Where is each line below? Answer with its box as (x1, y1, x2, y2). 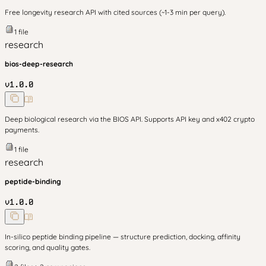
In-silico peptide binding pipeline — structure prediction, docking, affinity (5, 232, 240, 241)
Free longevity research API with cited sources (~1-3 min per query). (5, 8, 226, 17)
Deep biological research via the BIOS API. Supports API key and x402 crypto (5, 115, 255, 123)
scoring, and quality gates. (5, 243, 90, 252)
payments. (5, 125, 39, 134)
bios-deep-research (5, 59, 73, 68)
